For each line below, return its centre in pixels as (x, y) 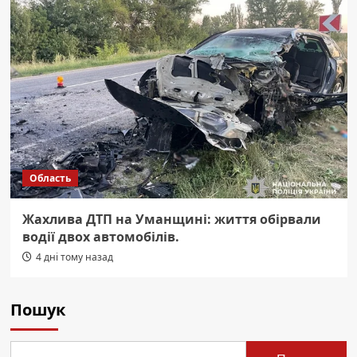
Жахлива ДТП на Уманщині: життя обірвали (171, 220)
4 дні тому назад (74, 257)
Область (50, 178)
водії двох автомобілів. (100, 237)
